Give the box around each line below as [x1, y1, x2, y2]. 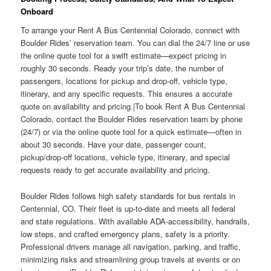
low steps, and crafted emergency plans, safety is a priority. [21, 227, 230, 240]
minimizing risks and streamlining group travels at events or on [21, 253, 241, 265]
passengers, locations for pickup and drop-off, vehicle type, [21, 75, 228, 87]
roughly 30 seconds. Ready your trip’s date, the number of [21, 62, 224, 74]
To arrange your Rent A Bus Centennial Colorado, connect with [21, 24, 240, 36]
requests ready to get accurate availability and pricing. [21, 164, 211, 176]
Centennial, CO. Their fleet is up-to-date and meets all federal [21, 202, 236, 214]
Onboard [21, 5, 54, 17]
